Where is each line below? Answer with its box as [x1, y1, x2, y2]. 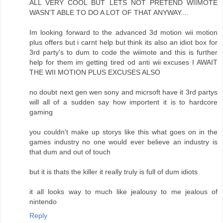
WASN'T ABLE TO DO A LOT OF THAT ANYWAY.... [29, 8, 189, 16]
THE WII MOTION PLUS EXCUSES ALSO [29, 68, 160, 76]
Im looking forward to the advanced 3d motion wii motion [29, 28, 218, 36]
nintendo [29, 197, 57, 206]
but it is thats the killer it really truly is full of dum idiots [29, 167, 198, 176]
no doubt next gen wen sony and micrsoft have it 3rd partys [29, 88, 218, 96]
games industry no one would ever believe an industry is [29, 137, 218, 146]
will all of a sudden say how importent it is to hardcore [29, 98, 218, 106]
